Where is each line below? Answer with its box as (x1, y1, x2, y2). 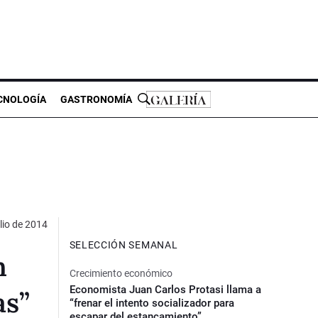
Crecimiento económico (69, 267, 172, 279)
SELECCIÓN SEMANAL (69, 238, 178, 251)
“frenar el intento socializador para (69, 296, 234, 309)
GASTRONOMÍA (60, 93, 132, 105)
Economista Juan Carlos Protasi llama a (69, 283, 261, 296)
